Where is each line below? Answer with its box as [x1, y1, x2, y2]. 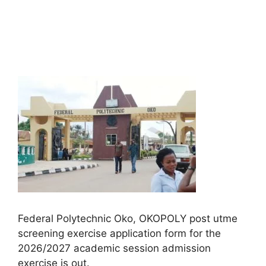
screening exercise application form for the [18, 227, 221, 239]
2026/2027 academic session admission [18, 242, 211, 254]
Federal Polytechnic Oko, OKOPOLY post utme [18, 213, 237, 224]
